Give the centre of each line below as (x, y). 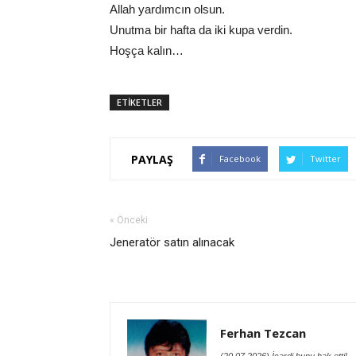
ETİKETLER (139, 103)
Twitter (325, 159)
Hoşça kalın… (147, 51)
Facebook (240, 159)
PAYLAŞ (152, 159)
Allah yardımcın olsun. (167, 10)
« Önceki (129, 221)
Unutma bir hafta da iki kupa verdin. (201, 30)
